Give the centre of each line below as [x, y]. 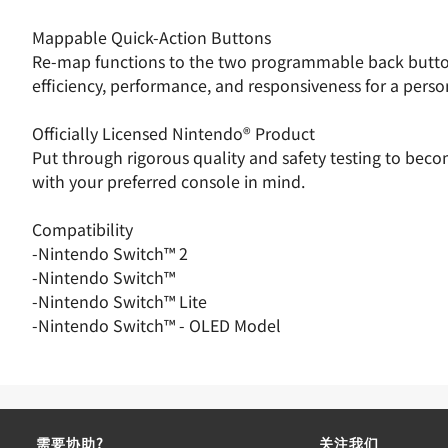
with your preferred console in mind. [168, 181]
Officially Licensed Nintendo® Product [173, 133]
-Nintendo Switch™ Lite [119, 301]
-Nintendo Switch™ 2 [110, 253]
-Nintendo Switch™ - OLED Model [156, 325]
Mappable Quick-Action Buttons [151, 37]
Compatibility [82, 229]
